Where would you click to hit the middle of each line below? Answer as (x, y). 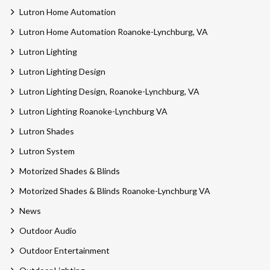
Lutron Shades (46, 131)
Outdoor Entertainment (64, 251)
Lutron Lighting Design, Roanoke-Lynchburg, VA (109, 92)
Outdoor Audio (48, 231)
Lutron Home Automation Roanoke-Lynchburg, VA (113, 32)
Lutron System (47, 151)
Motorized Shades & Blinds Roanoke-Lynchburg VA (115, 191)
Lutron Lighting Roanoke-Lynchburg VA (93, 111)
